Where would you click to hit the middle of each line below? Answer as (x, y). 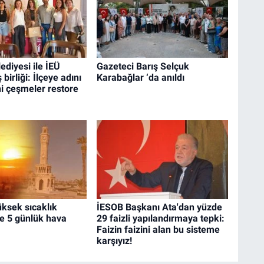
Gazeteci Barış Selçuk (143, 66)
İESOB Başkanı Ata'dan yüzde (159, 207)
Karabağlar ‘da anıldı (140, 77)
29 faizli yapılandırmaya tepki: (160, 219)
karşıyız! (114, 241)
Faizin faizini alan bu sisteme (158, 230)
